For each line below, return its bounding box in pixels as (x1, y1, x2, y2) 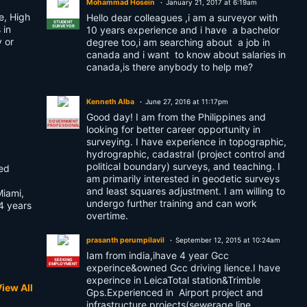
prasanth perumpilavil (86, 236, 164, 245)
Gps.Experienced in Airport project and (86, 286, 263, 298)
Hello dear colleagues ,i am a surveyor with (86, 12, 278, 23)
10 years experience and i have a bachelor (86, 24, 280, 36)
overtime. (86, 210, 128, 221)
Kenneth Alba (86, 97, 134, 106)
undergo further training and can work (86, 197, 257, 209)
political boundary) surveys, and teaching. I (86, 160, 280, 172)
